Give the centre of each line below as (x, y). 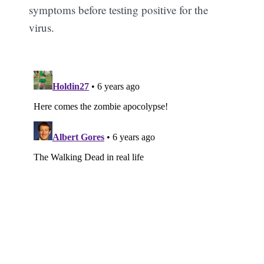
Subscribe (216, 234)
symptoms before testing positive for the (119, 9)
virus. (42, 27)
